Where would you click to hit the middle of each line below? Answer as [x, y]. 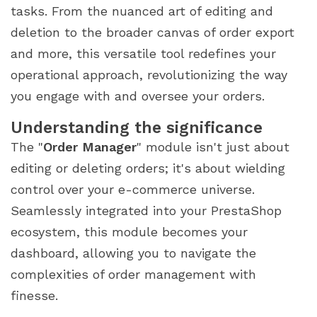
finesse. [34, 295]
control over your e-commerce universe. [133, 189]
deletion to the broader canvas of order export [152, 32]
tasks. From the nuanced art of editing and [142, 11]
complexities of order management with [133, 274]
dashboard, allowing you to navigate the [133, 253]
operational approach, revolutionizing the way [149, 74]
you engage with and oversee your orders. [138, 96]
